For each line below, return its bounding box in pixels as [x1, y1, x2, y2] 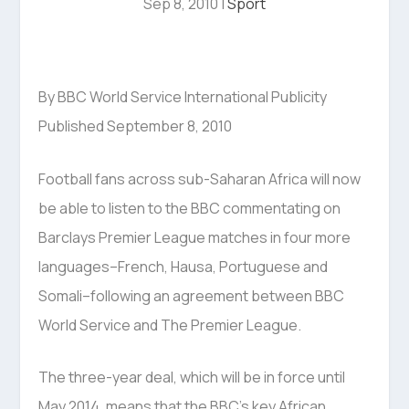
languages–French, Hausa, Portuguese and [38, 256, 329, 277]
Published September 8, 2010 [38, 116, 233, 136]
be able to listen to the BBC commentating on [38, 197, 341, 218]
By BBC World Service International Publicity [38, 87, 328, 107]
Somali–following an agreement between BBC [38, 285, 345, 306]
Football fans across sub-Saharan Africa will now [38, 168, 362, 189]
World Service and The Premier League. [38, 314, 302, 335]
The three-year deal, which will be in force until [38, 367, 346, 388]
